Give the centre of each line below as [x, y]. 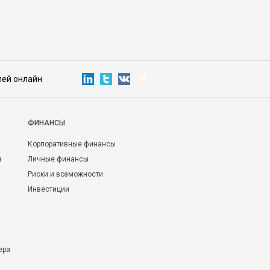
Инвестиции [49, 189]
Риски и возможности [65, 174]
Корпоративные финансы [72, 144]
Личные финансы [58, 159]
